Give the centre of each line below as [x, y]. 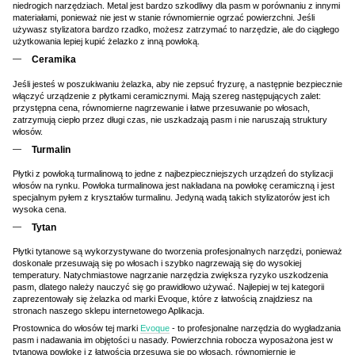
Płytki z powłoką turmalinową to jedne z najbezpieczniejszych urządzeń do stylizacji [173, 174]
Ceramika [54, 60]
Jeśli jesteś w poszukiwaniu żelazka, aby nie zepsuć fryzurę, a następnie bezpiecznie [177, 84]
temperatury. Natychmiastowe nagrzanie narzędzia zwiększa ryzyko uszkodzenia [170, 275]
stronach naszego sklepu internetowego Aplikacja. [109, 311]
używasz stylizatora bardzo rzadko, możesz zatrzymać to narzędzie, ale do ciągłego [176, 30]
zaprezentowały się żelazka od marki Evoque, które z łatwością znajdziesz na [162, 299]
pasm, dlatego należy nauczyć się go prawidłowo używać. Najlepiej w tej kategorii [168, 287]
